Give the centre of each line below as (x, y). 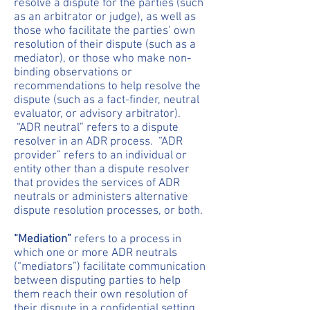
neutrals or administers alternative (101, 197)
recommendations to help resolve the (107, 86)
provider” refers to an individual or (100, 156)
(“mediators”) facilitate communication (110, 267)
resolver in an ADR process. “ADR (98, 142)
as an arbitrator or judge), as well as (105, 17)
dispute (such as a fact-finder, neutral (107, 100)
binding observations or (73, 73)
